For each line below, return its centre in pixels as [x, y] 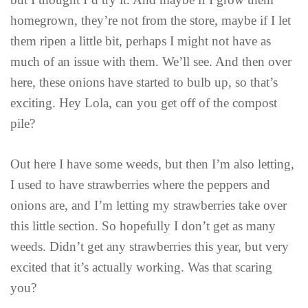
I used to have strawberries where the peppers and [140, 184]
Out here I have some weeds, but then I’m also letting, [152, 164]
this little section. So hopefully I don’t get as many [143, 225]
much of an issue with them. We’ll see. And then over [151, 62]
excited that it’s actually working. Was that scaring [141, 267]
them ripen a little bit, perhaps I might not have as [141, 41]
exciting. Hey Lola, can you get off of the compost [144, 103]
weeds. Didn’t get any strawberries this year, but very [150, 246]
